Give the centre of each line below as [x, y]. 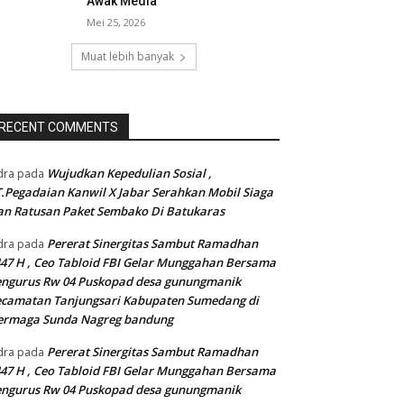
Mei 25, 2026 [116, 23]
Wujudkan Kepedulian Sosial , [129, 174]
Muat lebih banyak [127, 57]
